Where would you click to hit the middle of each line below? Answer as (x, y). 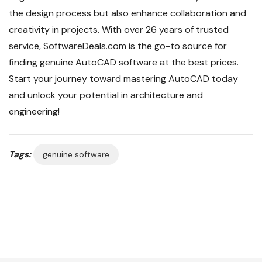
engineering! (34, 112)
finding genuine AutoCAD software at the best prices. (124, 63)
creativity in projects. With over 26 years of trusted (119, 30)
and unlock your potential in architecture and (106, 95)
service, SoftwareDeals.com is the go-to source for (118, 46)
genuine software (76, 155)
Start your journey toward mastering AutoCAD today (123, 79)
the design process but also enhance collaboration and (127, 13)
